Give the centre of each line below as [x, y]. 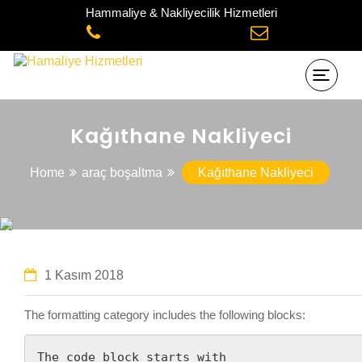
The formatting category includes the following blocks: [165, 315]
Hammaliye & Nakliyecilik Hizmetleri [181, 13]
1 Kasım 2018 [84, 275]
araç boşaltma [122, 173]
